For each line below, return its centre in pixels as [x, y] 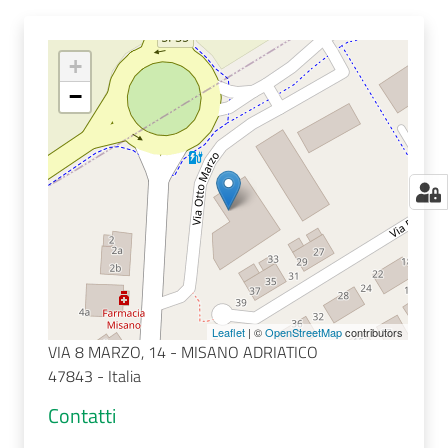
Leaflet [228, 332]
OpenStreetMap [303, 332]
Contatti [82, 415]
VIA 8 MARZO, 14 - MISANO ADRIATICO [183, 352]
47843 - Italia [94, 376]
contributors [372, 332]
